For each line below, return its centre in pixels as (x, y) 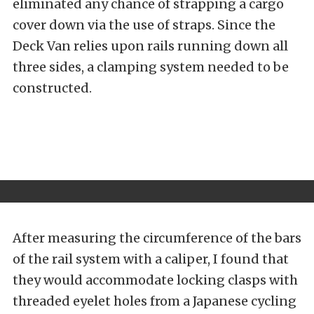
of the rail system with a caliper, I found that (151, 259)
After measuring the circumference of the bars (157, 238)
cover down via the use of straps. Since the (144, 25)
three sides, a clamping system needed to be (151, 67)
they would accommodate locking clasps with (155, 280)
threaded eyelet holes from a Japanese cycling (155, 301)
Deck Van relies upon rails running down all (150, 46)
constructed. (54, 88)
